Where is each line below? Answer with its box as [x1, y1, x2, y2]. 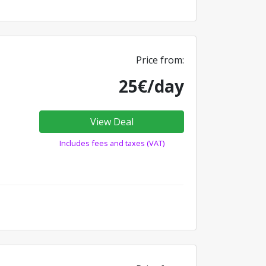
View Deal [90, 115, 134, 129]
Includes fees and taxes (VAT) [59, 138, 164, 149]
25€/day [119, 75, 184, 98]
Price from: [136, 53, 184, 67]
